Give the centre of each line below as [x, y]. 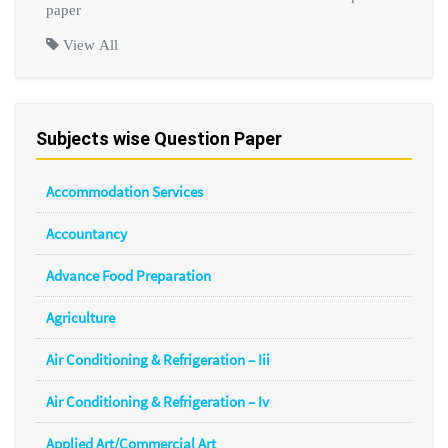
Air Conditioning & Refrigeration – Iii [158, 359]
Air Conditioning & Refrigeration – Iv [157, 401]
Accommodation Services [124, 191]
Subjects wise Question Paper [159, 139]
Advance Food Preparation [128, 275]
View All [88, 44]
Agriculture [80, 317]
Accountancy [86, 233]
